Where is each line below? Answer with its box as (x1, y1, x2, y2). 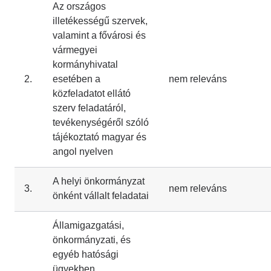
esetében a (53, 74, 100, 84)
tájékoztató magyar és (53, 132, 146, 142)
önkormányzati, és (53, 235, 131, 245)
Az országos (53, 1, 106, 11)
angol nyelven (53, 146, 113, 157)
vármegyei (53, 45, 97, 55)
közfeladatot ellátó (53, 88, 131, 99)
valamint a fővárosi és (53, 30, 146, 41)
